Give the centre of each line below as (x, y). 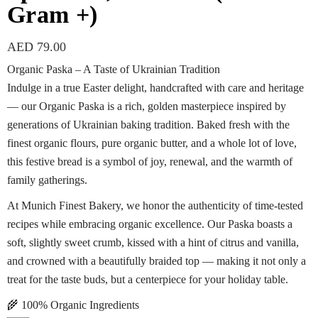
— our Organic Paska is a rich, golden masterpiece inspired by (147, 106)
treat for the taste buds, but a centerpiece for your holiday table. (148, 279)
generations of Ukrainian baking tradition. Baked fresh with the (148, 124)
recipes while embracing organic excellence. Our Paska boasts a (150, 224)
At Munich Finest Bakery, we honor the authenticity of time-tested (155, 205)
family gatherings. (47, 180)
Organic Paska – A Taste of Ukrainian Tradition (114, 69)
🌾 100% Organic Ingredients (73, 305)
